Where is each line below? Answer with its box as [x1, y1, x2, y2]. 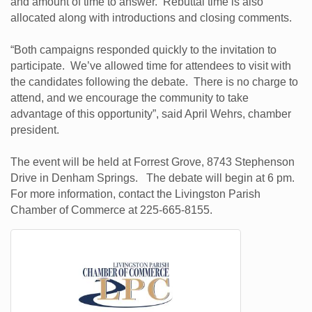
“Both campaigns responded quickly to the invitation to [10, 43, 276, 56]
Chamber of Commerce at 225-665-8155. [10, 203, 218, 216]
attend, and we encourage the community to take [10, 91, 249, 104]
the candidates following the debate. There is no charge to [10, 75, 298, 88]
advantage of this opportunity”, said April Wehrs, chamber [10, 107, 291, 120]
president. [10, 123, 62, 136]
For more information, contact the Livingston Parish [10, 187, 260, 200]
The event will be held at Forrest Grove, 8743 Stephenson [10, 155, 295, 168]
